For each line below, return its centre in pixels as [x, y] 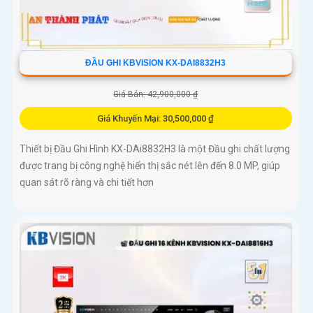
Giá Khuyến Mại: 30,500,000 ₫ [156, 119]
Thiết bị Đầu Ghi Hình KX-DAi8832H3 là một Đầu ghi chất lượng [155, 149]
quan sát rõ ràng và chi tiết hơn [87, 183]
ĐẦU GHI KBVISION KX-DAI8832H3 [156, 63]
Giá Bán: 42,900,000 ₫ [156, 95]
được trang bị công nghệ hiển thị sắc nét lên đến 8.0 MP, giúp [150, 166]
